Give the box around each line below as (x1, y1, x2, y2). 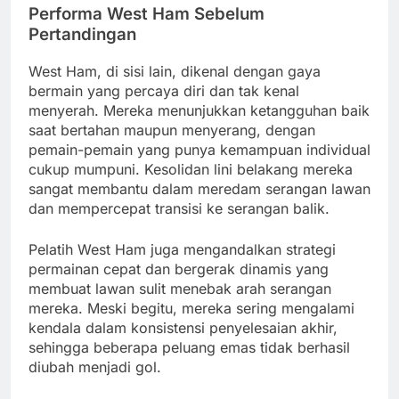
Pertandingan (28, 23, 136, 45)
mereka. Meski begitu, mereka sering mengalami (28, 298, 354, 317)
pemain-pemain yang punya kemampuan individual (28, 140, 370, 159)
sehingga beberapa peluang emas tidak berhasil (28, 338, 350, 356)
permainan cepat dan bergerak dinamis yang (28, 259, 329, 278)
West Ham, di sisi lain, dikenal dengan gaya (28, 61, 321, 80)
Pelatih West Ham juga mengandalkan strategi (28, 240, 336, 258)
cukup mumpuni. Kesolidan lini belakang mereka (28, 159, 353, 178)
